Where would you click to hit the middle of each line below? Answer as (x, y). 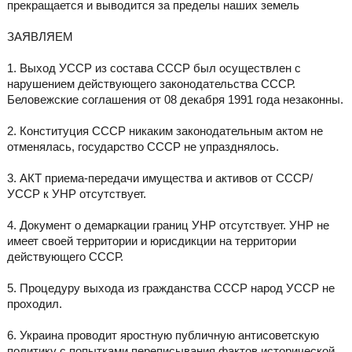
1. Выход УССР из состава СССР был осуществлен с (154, 68)
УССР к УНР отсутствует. (76, 194)
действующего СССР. (65, 257)
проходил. (34, 304)
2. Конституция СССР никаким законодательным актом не (165, 131)
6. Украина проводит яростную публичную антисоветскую (163, 335)
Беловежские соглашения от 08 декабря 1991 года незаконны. (175, 100)
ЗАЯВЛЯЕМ (40, 37)
